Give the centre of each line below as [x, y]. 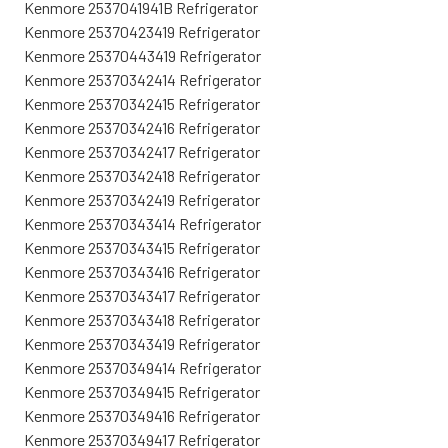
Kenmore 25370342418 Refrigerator [142, 175]
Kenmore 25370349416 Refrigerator [142, 415]
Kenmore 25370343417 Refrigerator [142, 295]
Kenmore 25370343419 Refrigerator [142, 343]
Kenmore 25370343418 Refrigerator [142, 319]
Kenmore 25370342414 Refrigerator [142, 79]
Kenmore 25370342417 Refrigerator [142, 151]
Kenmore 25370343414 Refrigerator [142, 223]
